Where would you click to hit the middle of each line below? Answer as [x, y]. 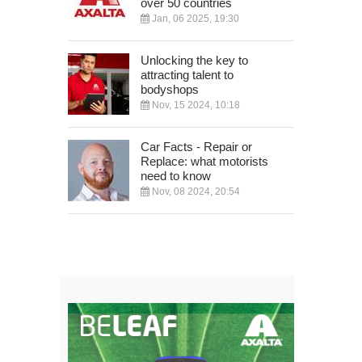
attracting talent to [187, 74]
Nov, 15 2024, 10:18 [195, 105]
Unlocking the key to [194, 60]
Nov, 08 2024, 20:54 [195, 191]
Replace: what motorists [204, 161]
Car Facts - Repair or [196, 146]
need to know [176, 175]
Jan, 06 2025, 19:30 [194, 18]
